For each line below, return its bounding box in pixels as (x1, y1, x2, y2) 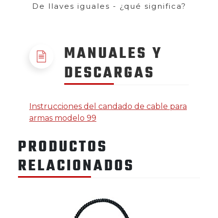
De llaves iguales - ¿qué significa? (32, 1, 186, 11)
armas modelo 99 (29, 113, 96, 123)
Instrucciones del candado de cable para (29, 101, 187, 111)
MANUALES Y (64, 42, 163, 66)
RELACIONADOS (18, 154, 134, 178)
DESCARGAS (64, 61, 155, 85)
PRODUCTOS (18, 135, 108, 159)
